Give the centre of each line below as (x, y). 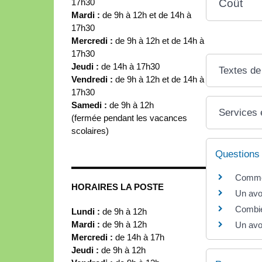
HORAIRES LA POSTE (118, 187)
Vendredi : (93, 79)
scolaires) (90, 130)
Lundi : (86, 211)
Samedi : (90, 105)
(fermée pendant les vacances (129, 118)
